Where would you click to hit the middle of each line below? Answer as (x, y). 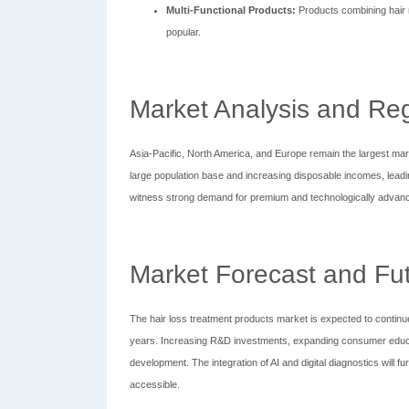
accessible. (155, 384)
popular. (184, 32)
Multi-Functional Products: (231, 10)
